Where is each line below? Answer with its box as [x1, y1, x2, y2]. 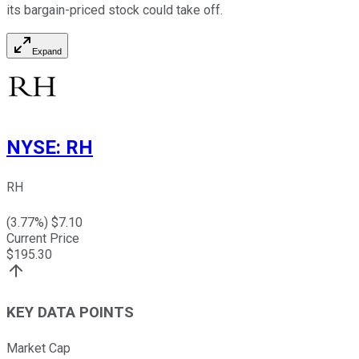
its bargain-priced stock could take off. [6, 2, 223, 18]
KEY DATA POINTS [6, 303, 134, 321]
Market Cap [6, 340, 71, 356]
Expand [32, 46, 62, 57]
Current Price [6, 231, 79, 247]
